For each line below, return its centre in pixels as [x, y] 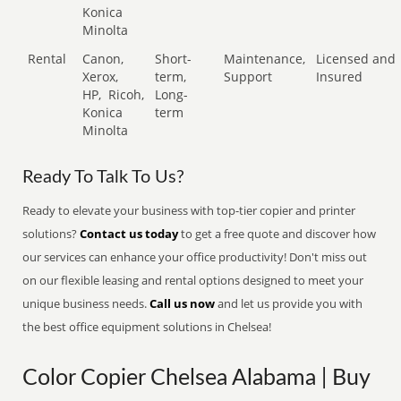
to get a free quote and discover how [277, 234]
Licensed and [356, 59]
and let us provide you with [289, 303]
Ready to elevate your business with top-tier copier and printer [189, 210]
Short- [174, 59]
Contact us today [129, 234]
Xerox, [101, 77]
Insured [340, 77]
